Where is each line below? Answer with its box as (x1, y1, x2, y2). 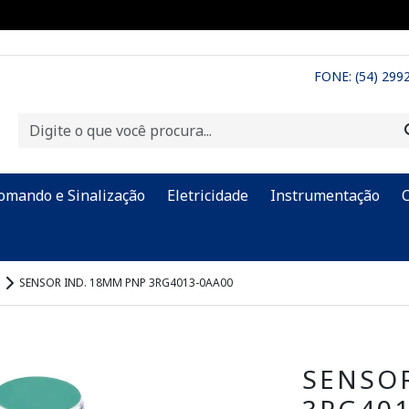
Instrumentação (270, 185, 380, 206)
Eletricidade (167, 185, 248, 206)
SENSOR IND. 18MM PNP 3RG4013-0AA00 (19, 275, 233, 291)
